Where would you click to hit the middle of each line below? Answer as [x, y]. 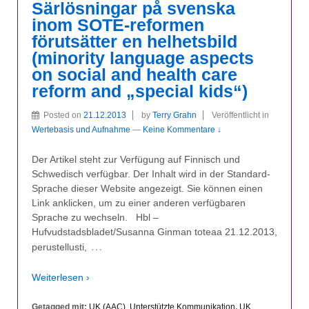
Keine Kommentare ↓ [182, 129]
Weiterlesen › [61, 277]
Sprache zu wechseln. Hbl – [95, 218]
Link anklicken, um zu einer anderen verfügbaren [139, 203]
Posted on [63, 115]
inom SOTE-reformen [118, 25]
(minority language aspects [143, 58]
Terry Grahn [175, 115]
